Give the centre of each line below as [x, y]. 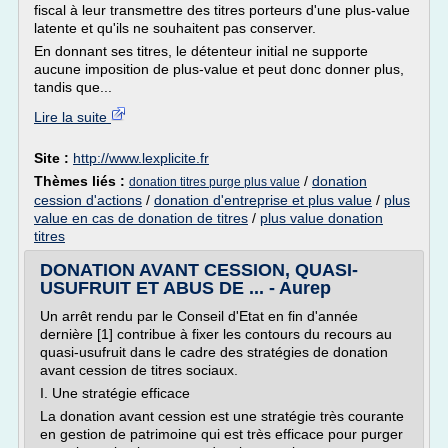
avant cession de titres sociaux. [139, 370]
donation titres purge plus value [214, 182]
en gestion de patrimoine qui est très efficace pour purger [221, 434]
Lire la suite [72, 117]
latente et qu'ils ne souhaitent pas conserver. [175, 28]
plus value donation [321, 218]
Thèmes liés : [81, 181]
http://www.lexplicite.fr [141, 158]
